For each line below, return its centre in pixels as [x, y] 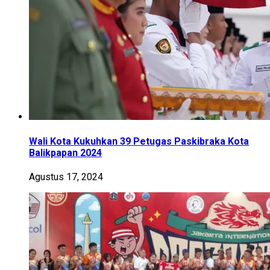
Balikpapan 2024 [65, 152]
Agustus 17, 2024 [66, 177]
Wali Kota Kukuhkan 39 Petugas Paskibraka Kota [139, 141]
